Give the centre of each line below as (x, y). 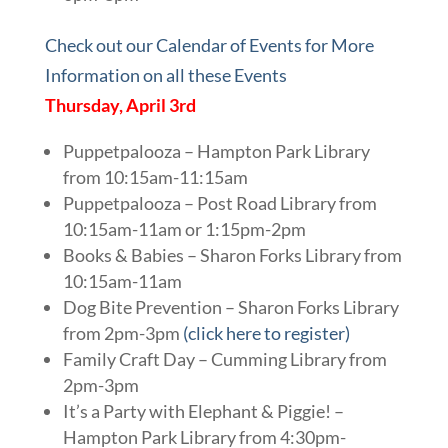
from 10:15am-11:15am (155, 176)
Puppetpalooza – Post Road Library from (219, 202)
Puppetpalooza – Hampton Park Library (216, 150)
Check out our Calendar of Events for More (209, 44)
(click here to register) (266, 332)
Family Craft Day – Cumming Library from (224, 358)
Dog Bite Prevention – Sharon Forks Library (230, 306)
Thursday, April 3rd (120, 104)
